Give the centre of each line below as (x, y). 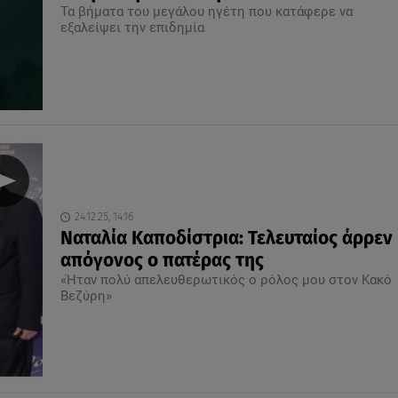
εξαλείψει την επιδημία (132, 28)
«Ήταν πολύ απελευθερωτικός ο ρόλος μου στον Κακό (226, 280)
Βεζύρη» (86, 296)
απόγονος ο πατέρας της (162, 261)
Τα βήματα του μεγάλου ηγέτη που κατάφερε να (206, 12)
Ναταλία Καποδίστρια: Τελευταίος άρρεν (226, 239)
